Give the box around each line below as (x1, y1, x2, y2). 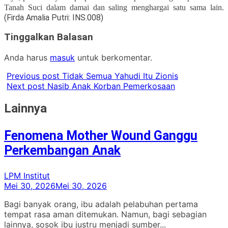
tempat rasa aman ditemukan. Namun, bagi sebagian (4, 209, 207, 220)
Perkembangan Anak (4, 143, 121, 158)
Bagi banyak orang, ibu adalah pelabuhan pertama (4, 199, 198, 210)
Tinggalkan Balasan (4, 32, 93, 43)
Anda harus (4, 52, 50, 63)
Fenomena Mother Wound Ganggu (4, 128, 197, 144)
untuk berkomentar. (75, 52, 152, 63)
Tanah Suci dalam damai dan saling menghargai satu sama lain (4, 3, 222, 12)
